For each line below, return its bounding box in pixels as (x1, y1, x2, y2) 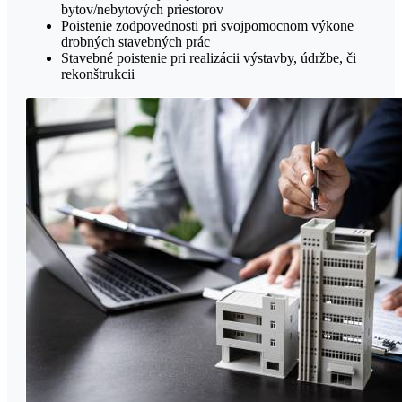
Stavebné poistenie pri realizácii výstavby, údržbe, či (61, 49, 356, 66)
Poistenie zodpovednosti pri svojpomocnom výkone (61, 17, 354, 33)
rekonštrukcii (61, 66, 135, 82)
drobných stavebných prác (61, 33, 210, 49)
